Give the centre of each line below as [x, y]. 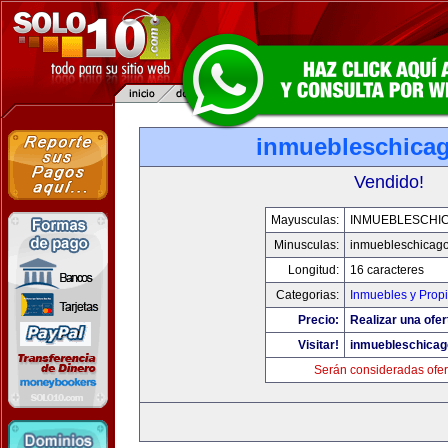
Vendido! [389, 182]
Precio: [318, 320]
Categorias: [307, 295]
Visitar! [318, 345]
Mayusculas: [305, 220]
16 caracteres [387, 270]
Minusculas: [306, 245]
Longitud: [313, 270]
